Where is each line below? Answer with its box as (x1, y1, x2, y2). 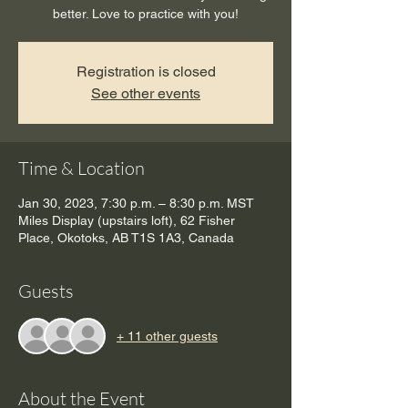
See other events (91, 85, 200, 103)
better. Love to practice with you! (53, 6, 239, 22)
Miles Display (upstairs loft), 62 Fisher (18, 213, 235, 229)
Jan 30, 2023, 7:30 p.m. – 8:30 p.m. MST (18, 196, 254, 211)
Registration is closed (76, 63, 216, 81)
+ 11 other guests (117, 328, 218, 343)
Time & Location (18, 157, 145, 180)
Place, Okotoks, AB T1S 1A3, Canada (18, 230, 234, 246)
